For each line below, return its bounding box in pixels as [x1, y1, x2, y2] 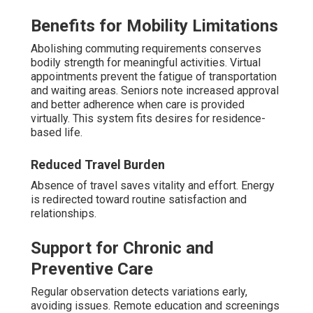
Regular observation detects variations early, [31, 284, 247, 298]
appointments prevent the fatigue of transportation [31, 69, 277, 83]
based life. [31, 125, 82, 139]
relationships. [31, 206, 96, 220]
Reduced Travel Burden [31, 156, 165, 172]
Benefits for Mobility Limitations [31, 15, 278, 36]
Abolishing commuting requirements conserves [31, 41, 261, 55]
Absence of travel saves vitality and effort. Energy [31, 178, 275, 192]
